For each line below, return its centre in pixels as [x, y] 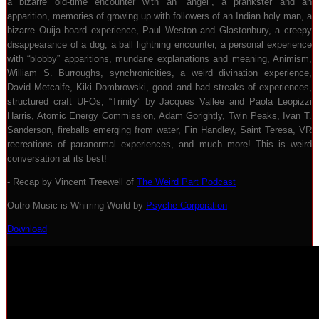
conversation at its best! [57, 158]
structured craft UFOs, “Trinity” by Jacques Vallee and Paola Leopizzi [159, 101]
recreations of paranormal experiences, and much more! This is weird [159, 144]
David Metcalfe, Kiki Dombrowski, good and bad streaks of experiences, [159, 87]
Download [27, 229]
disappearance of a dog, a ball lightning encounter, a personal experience [159, 45]
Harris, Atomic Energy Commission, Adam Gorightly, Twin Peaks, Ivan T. [159, 116]
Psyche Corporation [187, 205]
